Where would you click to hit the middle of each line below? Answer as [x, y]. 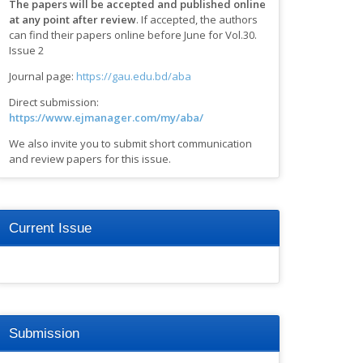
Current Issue [50, 228]
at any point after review [72, 19]
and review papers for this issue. [90, 158]
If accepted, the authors [199, 19]
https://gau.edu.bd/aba [133, 76]
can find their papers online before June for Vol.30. [132, 34]
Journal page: [42, 76]
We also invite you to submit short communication [130, 143]
